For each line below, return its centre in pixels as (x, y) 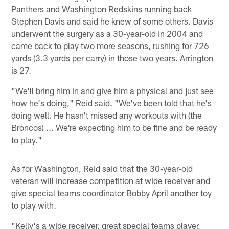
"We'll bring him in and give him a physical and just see (113, 90)
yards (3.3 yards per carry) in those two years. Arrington (112, 58)
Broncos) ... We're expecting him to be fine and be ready (114, 127)
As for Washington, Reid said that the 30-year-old (102, 168)
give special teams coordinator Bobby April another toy (112, 192)
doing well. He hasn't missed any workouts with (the (107, 115)
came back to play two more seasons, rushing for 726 (110, 45)
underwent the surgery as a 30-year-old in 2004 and (107, 33)
